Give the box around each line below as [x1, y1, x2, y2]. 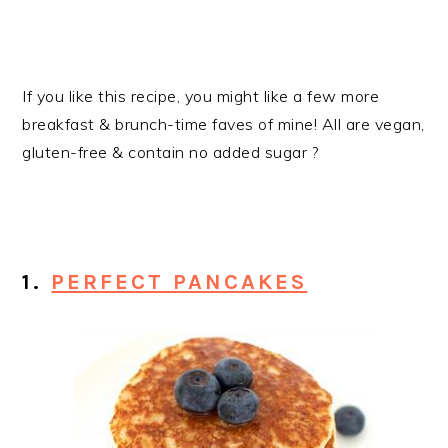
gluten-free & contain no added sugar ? [22, 142, 319, 163]
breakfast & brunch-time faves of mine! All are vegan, [22, 114, 425, 135]
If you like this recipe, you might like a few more [22, 86, 380, 107]
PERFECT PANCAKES [51, 269, 308, 296]
